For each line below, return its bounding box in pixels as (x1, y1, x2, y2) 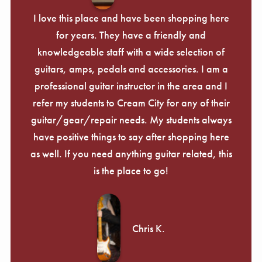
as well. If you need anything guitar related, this (30, 146, 232, 160)
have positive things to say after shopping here (33, 129, 229, 143)
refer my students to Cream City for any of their (32, 95, 230, 109)
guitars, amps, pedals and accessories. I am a (34, 61, 228, 75)
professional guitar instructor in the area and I (35, 78, 227, 92)
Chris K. (132, 222, 165, 236)
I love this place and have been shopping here (33, 11, 229, 25)
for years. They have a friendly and (56, 27, 206, 42)
